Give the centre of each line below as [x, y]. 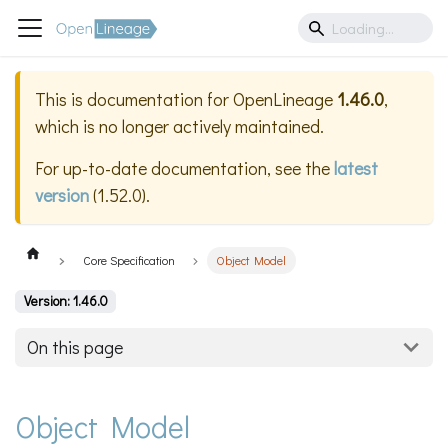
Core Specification [128, 260]
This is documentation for [134, 99]
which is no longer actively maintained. [179, 126]
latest [356, 168]
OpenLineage [283, 99]
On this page [75, 347]
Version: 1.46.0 [65, 301]
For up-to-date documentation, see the [184, 168]
